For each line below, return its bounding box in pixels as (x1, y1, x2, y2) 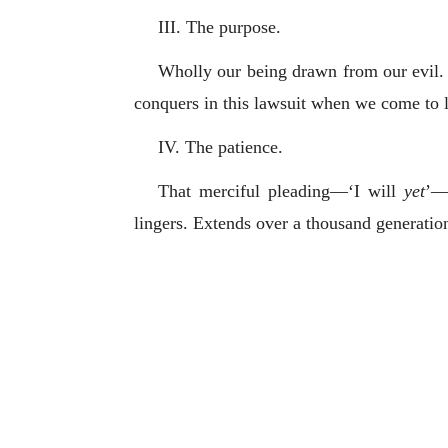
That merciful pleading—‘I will (158, 180, 404, 201)
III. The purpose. (158, 16, 281, 37)
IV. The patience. (158, 136, 283, 157)
